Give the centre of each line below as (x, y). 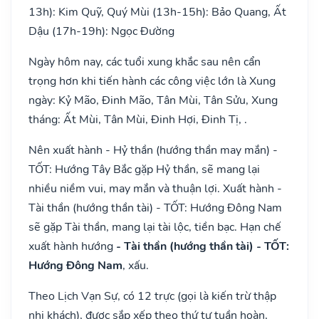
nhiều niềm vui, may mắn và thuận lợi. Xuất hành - (155, 188)
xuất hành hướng (72, 246)
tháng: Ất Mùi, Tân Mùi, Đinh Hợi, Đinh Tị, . (138, 119)
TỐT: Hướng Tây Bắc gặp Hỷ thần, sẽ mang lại (144, 169)
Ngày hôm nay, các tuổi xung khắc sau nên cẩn (145, 62)
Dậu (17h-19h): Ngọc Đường (101, 31)
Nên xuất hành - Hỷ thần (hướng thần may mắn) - (153, 150)
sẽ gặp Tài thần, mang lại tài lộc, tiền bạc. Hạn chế (155, 227)
